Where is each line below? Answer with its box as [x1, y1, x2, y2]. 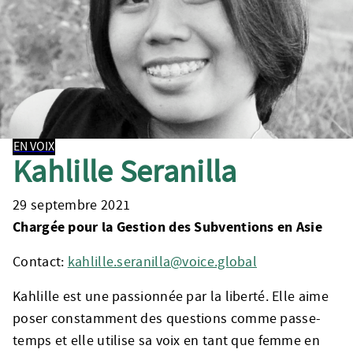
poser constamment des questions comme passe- [13, 309, 321, 328]
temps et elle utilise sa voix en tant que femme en [13, 331, 320, 350]
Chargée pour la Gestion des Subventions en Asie [13, 217, 323, 236]
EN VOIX [13, 138, 54, 154]
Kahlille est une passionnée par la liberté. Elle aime [13, 287, 329, 306]
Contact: [13, 252, 68, 271]
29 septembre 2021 [13, 195, 131, 214]
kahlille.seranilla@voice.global [67, 252, 258, 271]
